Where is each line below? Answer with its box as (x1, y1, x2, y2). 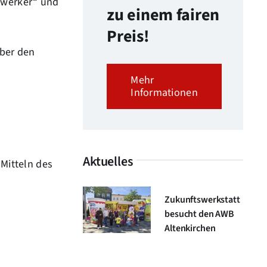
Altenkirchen (164, 221, 216, 235)
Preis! (107, 24, 150, 48)
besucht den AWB (164, 207, 234, 221)
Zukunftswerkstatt (164, 193, 240, 206)
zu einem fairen (107, 2, 220, 27)
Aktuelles (83, 151, 133, 171)
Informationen (131, 85, 198, 100)
